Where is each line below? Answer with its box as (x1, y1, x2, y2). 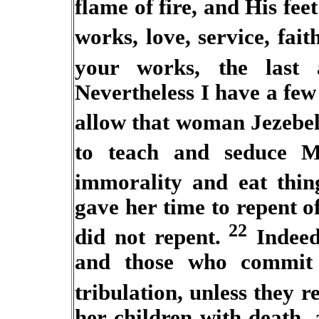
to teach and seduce (75, 140, 287, 165)
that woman (132, 110, 245, 135)
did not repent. (75, 225, 221, 250)
